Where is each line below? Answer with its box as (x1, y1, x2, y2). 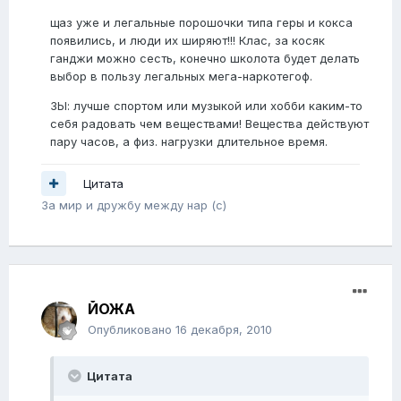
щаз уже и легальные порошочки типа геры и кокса (50, 15, 353, 30)
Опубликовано (88, 322, 175, 337)
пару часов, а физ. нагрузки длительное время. (50, 134, 328, 149)
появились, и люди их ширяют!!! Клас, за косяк (50, 33, 325, 48)
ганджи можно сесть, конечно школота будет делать (50, 51, 360, 66)
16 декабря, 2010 (175, 322, 272, 337)
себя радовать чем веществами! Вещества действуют (50, 116, 369, 132)
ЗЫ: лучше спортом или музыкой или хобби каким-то (50, 98, 363, 114)
